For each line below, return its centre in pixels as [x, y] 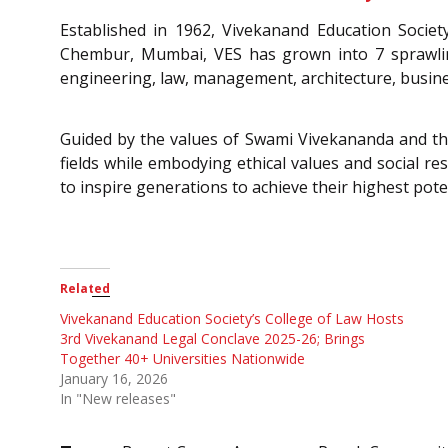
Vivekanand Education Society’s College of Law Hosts [232, 318]
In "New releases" [118, 398]
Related [85, 288]
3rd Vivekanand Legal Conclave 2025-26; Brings [212, 338]
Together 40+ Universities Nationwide [182, 358]
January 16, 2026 [114, 378]
